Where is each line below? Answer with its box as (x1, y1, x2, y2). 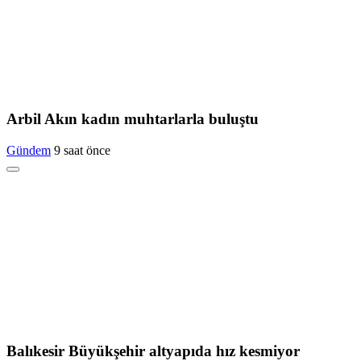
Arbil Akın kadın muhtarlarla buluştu (6, 110, 259, 128)
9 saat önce (54, 143, 110, 157)
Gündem (6, 143, 51, 157)
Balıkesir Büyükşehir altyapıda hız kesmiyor (6, 342, 300, 359)
